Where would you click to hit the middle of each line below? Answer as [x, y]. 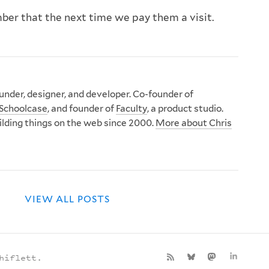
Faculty [131, 108]
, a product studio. [185, 108]
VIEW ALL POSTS [67, 199]
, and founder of [82, 108]
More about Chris [194, 122]
